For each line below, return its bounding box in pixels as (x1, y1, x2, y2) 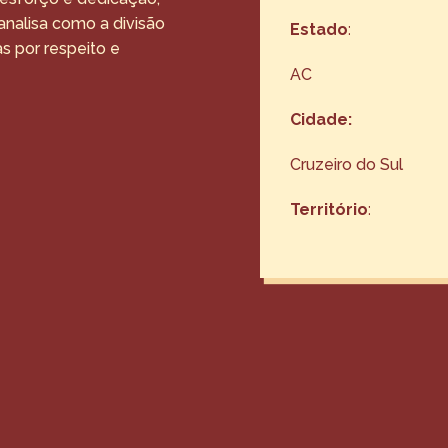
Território (290, 200, 369, 219)
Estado (290, 20, 349, 39)
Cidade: (290, 110, 353, 129)
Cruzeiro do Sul (290, 155, 404, 174)
